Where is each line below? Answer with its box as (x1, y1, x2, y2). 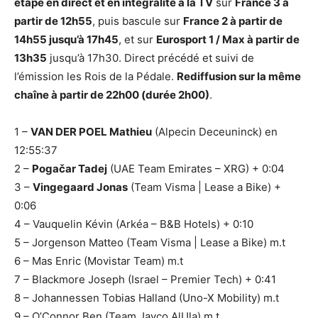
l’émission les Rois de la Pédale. (14, 69, 177, 83)
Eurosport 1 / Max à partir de (156, 32, 300, 46)
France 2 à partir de (183, 13, 283, 28)
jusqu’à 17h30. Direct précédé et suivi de (47, 50, 254, 65)
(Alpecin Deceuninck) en (152, 124, 278, 138)
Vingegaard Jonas (33, 180, 128, 194)
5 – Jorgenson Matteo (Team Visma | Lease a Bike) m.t (14, 235, 285, 249)
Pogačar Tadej (32, 161, 107, 175)
